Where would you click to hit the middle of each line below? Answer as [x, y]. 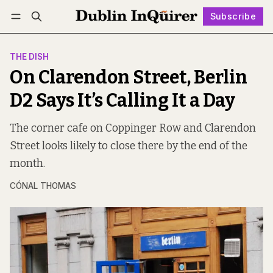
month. [27, 164]
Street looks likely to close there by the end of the [129, 146]
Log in [34, 34]
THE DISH [29, 57]
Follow [148, 34]
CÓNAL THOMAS [43, 186]
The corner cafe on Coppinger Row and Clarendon [133, 129]
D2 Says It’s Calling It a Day [122, 101]
